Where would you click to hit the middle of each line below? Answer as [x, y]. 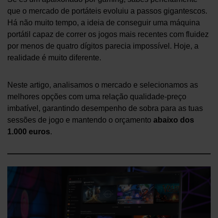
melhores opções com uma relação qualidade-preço [97, 97]
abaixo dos [174, 120]
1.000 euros [29, 132]
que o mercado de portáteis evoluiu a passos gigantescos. [107, 11]
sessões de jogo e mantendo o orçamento [80, 120]
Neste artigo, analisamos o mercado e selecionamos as [103, 85]
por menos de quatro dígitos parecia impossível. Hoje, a [103, 46]
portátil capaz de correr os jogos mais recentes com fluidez [108, 35]
